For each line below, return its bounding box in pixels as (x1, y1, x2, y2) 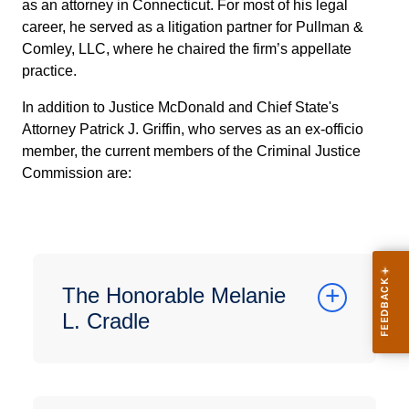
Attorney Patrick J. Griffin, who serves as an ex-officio (22, 121, 363, 137)
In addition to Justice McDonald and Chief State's (22, 100, 339, 115)
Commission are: (22, 165, 131, 181)
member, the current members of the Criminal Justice (22, 143, 361, 159)
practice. (22, 63, 77, 79)
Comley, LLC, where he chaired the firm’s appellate (22, 41, 351, 57)
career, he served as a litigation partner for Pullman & (22, 19, 363, 35)
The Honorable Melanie (62, 283, 286, 308)
